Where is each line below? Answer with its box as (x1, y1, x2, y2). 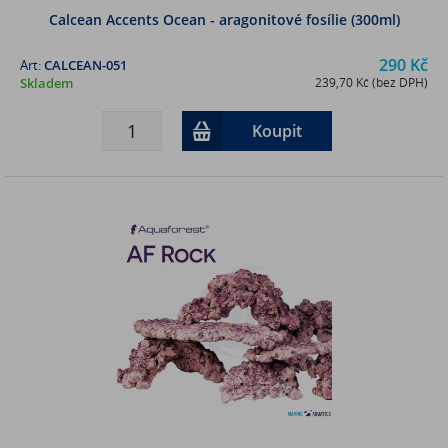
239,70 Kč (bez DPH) (315, 73, 428, 91)
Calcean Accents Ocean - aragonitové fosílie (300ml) (48, 9, 400, 29)
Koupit (251, 119, 302, 142)
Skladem (20, 73, 73, 92)
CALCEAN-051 (44, 55, 127, 74)
